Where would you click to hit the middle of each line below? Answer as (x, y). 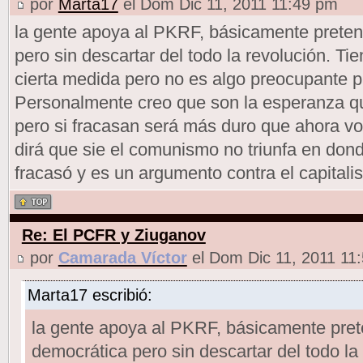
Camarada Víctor (122, 257)
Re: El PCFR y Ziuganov (113, 235)
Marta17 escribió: (90, 295)
